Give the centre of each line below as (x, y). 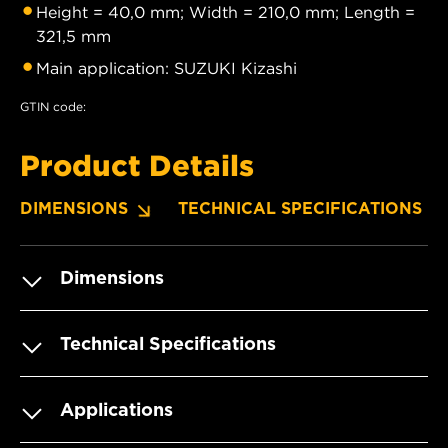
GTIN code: (53, 106)
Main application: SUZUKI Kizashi (166, 67)
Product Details (137, 164)
